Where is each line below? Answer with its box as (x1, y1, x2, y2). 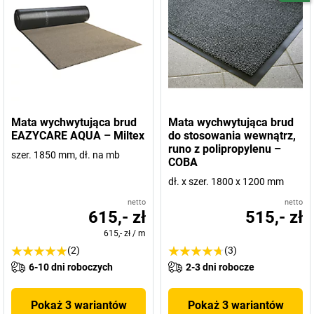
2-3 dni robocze (186, 261, 254, 273)
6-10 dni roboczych (29, 261, 113, 273)
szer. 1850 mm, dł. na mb (11, 149, 120, 161)
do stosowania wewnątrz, (168, 129, 296, 142)
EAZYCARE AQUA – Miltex (11, 129, 144, 142)
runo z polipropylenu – (168, 142, 281, 156)
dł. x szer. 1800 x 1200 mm (168, 176, 284, 187)
